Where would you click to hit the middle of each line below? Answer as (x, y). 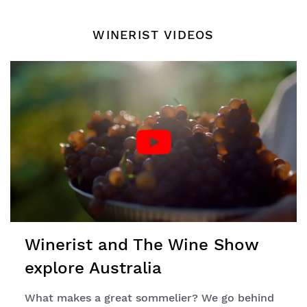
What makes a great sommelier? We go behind (149, 298)
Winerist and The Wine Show (142, 245)
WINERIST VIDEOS (153, 35)
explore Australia (93, 268)
